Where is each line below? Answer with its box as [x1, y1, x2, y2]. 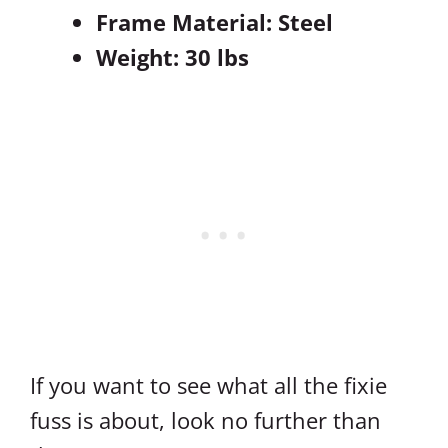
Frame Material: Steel [96, 7, 333, 37]
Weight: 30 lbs [96, 42, 249, 72]
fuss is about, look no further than [30, 405, 381, 435]
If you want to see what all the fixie [30, 370, 387, 400]
